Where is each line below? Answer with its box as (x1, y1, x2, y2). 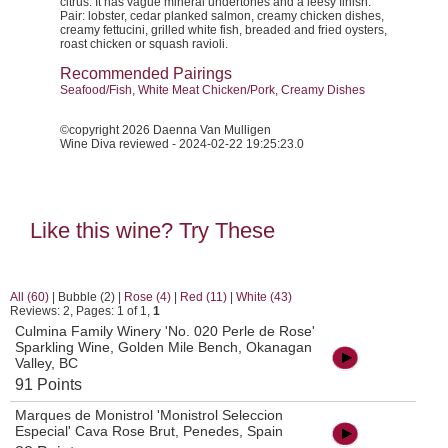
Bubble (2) (58, 290, 118, 305)
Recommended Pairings (60, 65, 232, 82)
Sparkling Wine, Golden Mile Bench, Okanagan (15, 339, 312, 356)
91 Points (15, 376, 82, 394)
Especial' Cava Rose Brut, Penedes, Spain (15, 423, 283, 440)
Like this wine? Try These (30, 217, 275, 243)
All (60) (10, 290, 52, 305)
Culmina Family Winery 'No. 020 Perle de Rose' (15, 323, 315, 340)
